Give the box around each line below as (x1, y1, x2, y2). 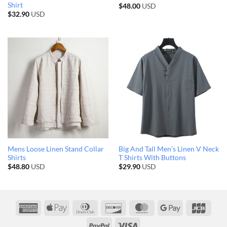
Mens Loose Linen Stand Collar (7, 144, 104, 153)
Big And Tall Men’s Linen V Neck (118, 144, 219, 153)
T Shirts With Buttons (118, 153, 186, 162)
